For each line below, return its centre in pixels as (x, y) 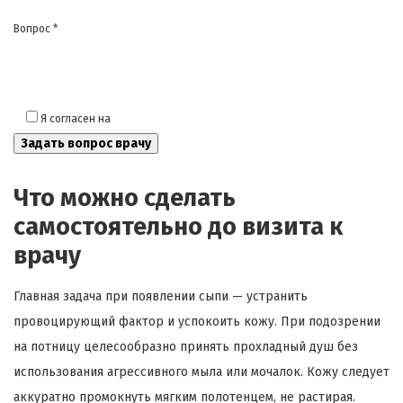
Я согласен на (77, 119)
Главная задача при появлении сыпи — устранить (161, 297)
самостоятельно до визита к (178, 227)
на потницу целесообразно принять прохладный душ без (186, 347)
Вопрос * (36, 29)
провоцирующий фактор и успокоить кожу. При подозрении (197, 322)
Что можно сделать (125, 198)
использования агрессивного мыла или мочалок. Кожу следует (201, 372)
